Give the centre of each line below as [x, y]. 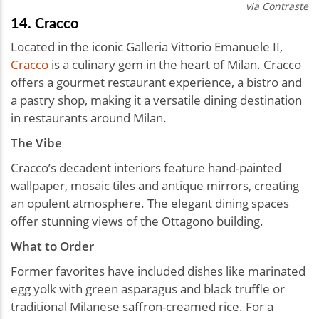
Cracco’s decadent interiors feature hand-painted [146, 167]
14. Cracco [45, 22]
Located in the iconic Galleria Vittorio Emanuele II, [147, 46]
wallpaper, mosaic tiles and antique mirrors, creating [155, 185]
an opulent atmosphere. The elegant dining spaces [150, 203]
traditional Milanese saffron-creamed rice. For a [142, 306]
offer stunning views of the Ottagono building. [137, 221]
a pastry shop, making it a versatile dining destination [156, 100]
